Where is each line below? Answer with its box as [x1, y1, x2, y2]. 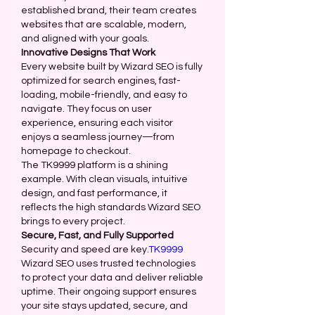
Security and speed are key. [21, 245, 148, 255]
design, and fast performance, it [21, 188, 167, 198]
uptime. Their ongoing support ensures [21, 287, 196, 297]
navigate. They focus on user [21, 104, 152, 114]
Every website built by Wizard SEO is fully [21, 62, 202, 72]
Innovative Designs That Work [21, 48, 155, 58]
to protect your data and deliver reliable [21, 273, 203, 283]
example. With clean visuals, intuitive [21, 174, 188, 184]
